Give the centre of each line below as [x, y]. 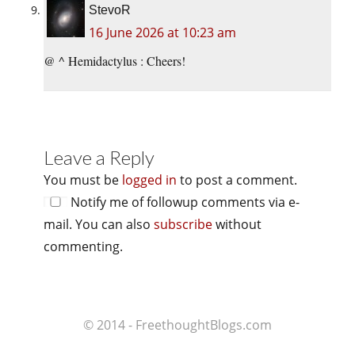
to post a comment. [237, 179]
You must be [83, 179]
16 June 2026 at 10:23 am [162, 32]
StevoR [110, 10]
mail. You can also [99, 224]
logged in [149, 179]
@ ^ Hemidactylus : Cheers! [115, 60]
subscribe [183, 224]
